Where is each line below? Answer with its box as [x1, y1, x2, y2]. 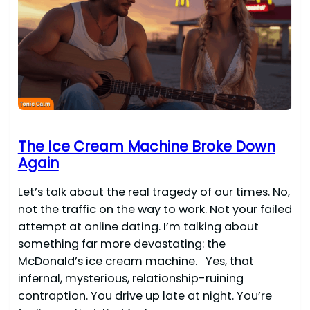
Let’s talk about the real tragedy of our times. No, [17, 183, 290, 200]
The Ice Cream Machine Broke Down [17, 136, 275, 156]
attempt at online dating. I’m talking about [17, 218, 259, 235]
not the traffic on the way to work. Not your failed [17, 201, 292, 217]
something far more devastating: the [17, 235, 226, 252]
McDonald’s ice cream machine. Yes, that [17, 253, 254, 269]
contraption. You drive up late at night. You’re [17, 287, 272, 304]
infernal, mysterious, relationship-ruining [17, 270, 244, 286]
